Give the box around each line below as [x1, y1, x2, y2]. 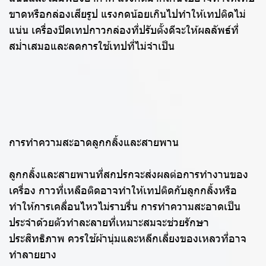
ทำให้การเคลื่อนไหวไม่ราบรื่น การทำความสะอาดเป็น [9, 200, 240, 214]
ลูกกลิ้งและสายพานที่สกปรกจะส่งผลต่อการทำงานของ [9, 168, 248, 182]
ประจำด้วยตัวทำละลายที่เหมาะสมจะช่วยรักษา [9, 216, 209, 230]
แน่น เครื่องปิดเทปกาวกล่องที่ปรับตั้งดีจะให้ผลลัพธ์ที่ [9, 24, 239, 37]
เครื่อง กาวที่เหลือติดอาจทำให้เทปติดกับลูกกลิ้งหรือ [9, 184, 237, 198]
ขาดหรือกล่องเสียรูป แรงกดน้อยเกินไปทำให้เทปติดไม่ [9, 8, 246, 21]
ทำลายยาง [9, 248, 56, 262]
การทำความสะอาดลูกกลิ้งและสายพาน [9, 136, 179, 150]
